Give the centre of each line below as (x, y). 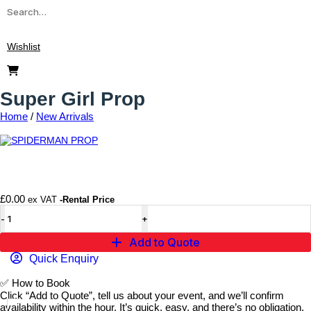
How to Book (40, 283)
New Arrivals (65, 116)
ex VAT (42, 200)
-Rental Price (87, 200)
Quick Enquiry (64, 259)
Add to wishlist (276, 172)
